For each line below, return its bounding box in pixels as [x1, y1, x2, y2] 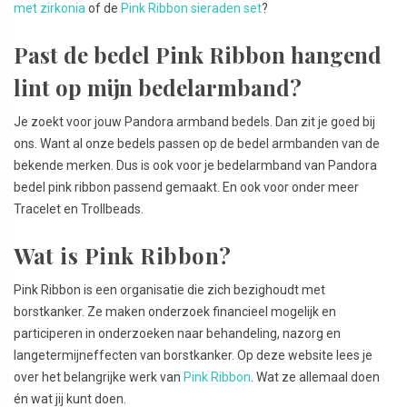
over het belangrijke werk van [14, 369, 184, 384]
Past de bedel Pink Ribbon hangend [14, 39, 382, 69]
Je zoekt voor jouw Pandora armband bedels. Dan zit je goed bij [14, 114, 375, 129]
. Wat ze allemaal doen [251, 369, 380, 384]
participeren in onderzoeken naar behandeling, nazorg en [14, 325, 341, 341]
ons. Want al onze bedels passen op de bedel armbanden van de [14, 135, 380, 151]
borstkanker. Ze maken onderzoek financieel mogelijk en [14, 303, 336, 319]
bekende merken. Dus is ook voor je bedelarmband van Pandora [14, 157, 377, 173]
